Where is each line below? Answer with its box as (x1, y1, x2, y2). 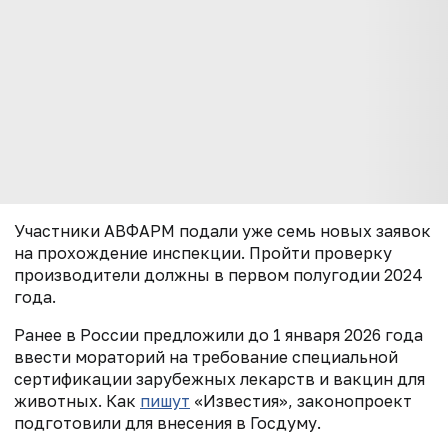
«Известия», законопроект (190, 391, 412, 412)
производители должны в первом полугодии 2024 (14, 265, 423, 286)
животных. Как (14, 391, 140, 412)
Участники (14, 221, 104, 242)
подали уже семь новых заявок (175, 221, 431, 242)
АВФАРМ (104, 221, 175, 242)
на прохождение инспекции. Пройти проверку (14, 243, 392, 264)
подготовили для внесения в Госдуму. (14, 413, 321, 434)
